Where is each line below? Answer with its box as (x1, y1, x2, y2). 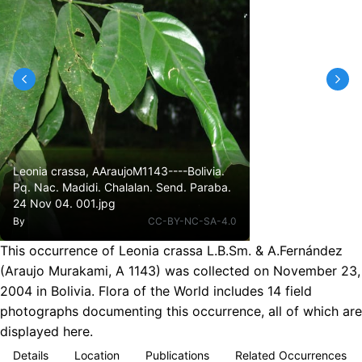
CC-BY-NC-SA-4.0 (147, 215, 237, 227)
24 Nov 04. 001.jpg (13, 196, 116, 210)
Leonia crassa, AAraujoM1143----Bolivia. (13, 164, 225, 178)
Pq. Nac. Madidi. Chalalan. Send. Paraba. (13, 180, 231, 194)
